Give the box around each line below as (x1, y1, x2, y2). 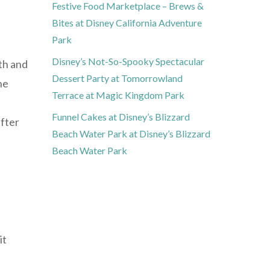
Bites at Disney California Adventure (52, 17, 202, 29)
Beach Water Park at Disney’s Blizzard (52, 128, 210, 140)
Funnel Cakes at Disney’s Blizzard (52, 111, 190, 123)
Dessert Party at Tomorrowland (52, 72, 183, 84)
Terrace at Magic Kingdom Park (52, 89, 184, 101)
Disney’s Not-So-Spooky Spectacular (52, 55, 204, 67)
